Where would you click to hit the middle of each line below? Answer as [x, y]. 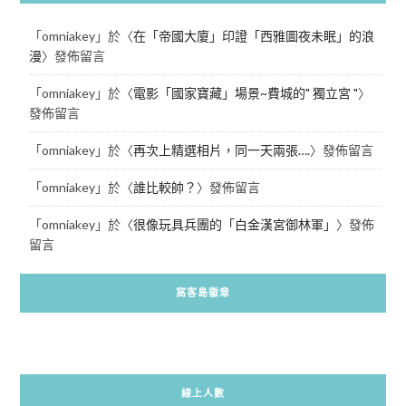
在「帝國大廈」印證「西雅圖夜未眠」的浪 [253, 36]
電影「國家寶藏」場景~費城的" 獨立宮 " [245, 93]
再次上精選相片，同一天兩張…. [221, 150]
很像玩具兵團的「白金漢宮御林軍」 [234, 225]
